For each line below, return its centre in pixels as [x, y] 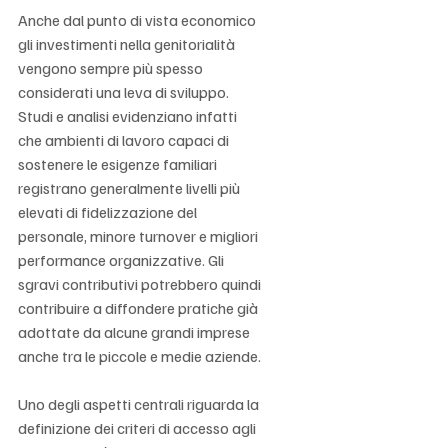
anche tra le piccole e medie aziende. [139, 355]
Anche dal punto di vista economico [138, 19]
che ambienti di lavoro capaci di [125, 139]
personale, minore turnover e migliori [139, 235]
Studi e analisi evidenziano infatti [129, 115]
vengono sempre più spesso [112, 67]
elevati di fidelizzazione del [109, 211]
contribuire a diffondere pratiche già [139, 307]
